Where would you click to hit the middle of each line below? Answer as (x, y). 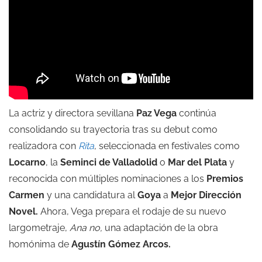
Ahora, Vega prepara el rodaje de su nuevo (132, 212)
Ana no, (86, 228)
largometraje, (39, 228)
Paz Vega (156, 113)
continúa (198, 113)
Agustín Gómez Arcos (120, 244)
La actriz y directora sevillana (71, 113)
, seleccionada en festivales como (167, 146)
